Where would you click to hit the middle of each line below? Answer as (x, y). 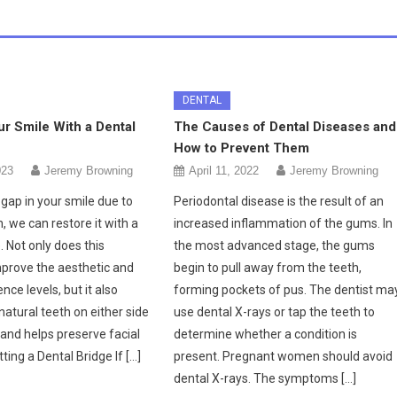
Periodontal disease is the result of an (279, 201)
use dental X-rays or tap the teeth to (275, 311)
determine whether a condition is (266, 334)
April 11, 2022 (224, 170)
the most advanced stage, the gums (275, 245)
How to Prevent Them (242, 148)
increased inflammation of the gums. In (284, 223)
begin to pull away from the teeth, (268, 267)
